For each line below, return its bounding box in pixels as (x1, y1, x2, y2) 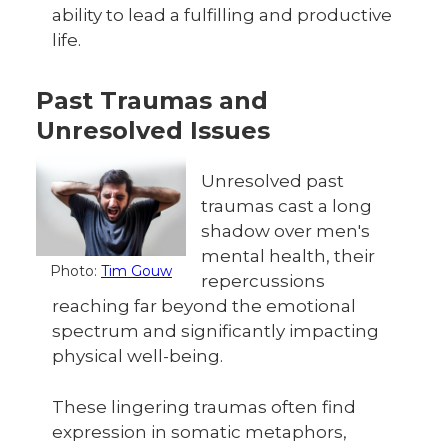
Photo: (50, 262, 101, 280)
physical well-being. (52, 346, 223, 366)
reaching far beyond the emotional (52, 296, 356, 316)
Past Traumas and (36, 86, 268, 115)
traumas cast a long (201, 196, 372, 216)
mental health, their (201, 246, 375, 266)
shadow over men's (201, 221, 370, 241)
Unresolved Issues (36, 116, 270, 145)
